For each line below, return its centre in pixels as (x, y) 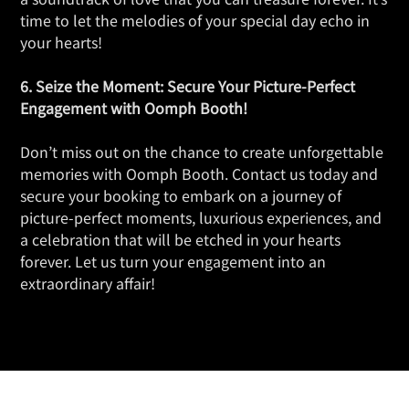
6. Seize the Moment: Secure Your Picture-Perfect (188, 86)
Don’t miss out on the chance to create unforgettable (202, 152)
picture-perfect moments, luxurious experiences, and (201, 218)
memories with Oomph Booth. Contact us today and (199, 174)
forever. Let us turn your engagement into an (173, 262)
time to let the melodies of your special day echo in (195, 21)
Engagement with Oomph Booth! (134, 108)
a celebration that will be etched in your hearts (180, 240)
